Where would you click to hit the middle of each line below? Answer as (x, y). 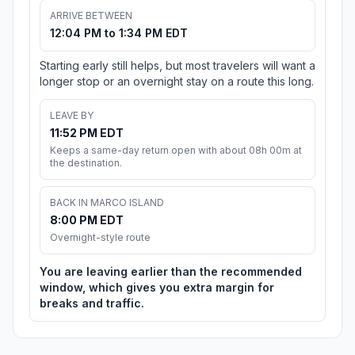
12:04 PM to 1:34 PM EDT (119, 33)
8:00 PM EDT (87, 220)
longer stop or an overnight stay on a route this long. (177, 82)
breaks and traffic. (92, 303)
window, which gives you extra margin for (157, 288)
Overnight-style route (100, 238)
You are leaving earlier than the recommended (171, 272)
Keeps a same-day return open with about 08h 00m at (176, 151)
